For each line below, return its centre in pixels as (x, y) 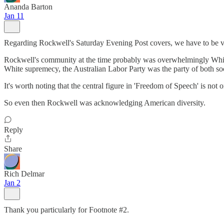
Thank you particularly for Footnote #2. (66, 210)
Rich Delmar (24, 174)
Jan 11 (14, 16)
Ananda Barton (28, 7)
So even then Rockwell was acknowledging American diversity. (105, 103)
